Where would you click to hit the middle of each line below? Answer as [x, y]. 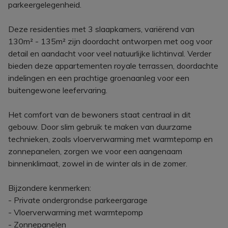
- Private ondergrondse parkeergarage [78, 200]
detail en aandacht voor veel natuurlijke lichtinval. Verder [110, 53]
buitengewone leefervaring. [58, 90]
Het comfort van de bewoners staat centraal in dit [99, 115]
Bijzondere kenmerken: [50, 188]
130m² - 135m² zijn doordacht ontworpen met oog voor [110, 41]
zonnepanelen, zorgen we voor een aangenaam [95, 151]
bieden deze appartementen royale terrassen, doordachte [113, 66]
